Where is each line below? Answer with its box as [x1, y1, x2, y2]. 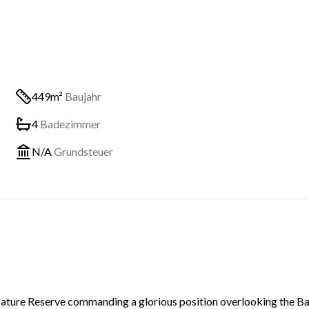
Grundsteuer [54, 145, 113, 158]
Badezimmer [40, 117, 101, 130]
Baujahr [65, 90, 101, 103]
